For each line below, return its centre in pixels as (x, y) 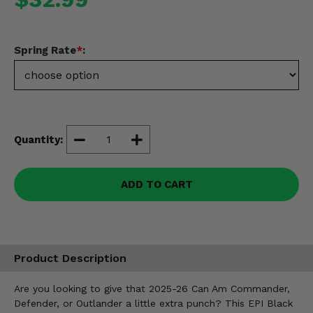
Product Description (70, 259)
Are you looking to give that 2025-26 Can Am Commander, (152, 288)
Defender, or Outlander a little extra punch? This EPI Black (153, 303)
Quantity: (38, 139)
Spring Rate (45, 50)
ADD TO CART (156, 184)
